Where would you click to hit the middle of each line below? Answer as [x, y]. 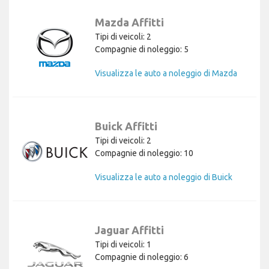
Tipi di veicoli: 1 [123, 244]
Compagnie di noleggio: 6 [142, 257]
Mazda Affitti [129, 22]
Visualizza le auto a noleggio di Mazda [166, 73]
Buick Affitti [126, 126]
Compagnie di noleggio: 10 [144, 153]
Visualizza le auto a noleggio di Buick [164, 177]
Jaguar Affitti [129, 230]
